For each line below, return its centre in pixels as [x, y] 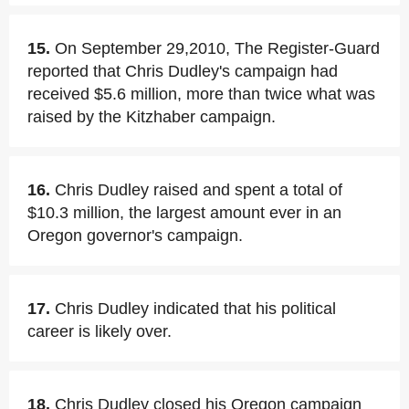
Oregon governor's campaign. [135, 236]
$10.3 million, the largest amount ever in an [184, 213]
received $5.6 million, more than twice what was [201, 94]
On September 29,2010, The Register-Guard [217, 48]
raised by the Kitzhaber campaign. [152, 117]
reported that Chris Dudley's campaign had [183, 71]
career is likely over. [100, 331]
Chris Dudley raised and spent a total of [199, 190]
